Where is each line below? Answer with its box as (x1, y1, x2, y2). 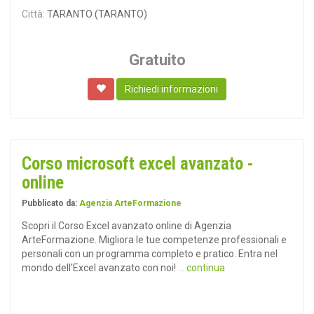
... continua (178, 262, 225, 273)
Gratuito (128, 51, 186, 69)
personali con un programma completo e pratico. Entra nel (22, 248, 278, 259)
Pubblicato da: (22, 198, 79, 208)
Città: (22, 8, 45, 20)
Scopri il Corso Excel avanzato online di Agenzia (22, 220, 231, 231)
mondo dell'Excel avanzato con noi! (22, 262, 178, 273)
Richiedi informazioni (125, 83, 218, 95)
